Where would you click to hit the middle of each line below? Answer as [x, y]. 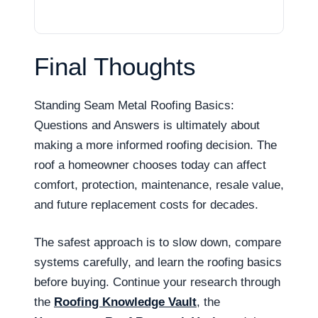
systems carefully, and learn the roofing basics [158, 262]
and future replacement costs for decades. [146, 204]
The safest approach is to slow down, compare [158, 242]
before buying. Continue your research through [157, 282]
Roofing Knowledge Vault [125, 302]
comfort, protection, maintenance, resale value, [159, 185]
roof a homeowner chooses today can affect [150, 165]
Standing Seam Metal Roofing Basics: [134, 105]
